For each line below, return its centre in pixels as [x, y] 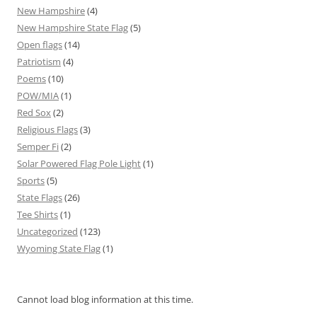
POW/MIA [38, 95]
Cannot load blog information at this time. [105, 299]
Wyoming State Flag [59, 248]
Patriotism [39, 61]
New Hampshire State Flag [73, 27]
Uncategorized [47, 231]
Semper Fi [38, 146]
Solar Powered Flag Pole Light [79, 163]
